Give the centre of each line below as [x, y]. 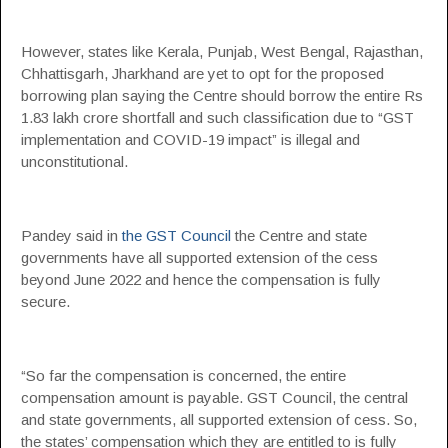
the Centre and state [299, 235]
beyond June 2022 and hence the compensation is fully [201, 279]
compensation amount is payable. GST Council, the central [214, 397]
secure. [45, 301]
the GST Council [176, 235]
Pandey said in [71, 235]
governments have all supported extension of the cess [199, 257]
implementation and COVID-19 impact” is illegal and [190, 139]
